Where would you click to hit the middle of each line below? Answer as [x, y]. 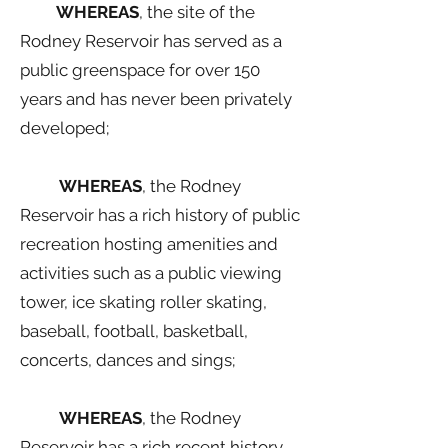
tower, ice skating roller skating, [143, 302]
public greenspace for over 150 [140, 70]
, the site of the [197, 12]
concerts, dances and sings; [129, 360]
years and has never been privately [156, 99]
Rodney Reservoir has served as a [151, 41]
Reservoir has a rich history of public [160, 215]
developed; [64, 128]
